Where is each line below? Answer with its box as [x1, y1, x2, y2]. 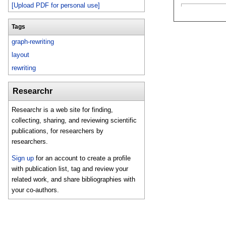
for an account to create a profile [34, 154, 131, 162]
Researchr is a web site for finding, [12, 105, 114, 114]
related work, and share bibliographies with [12, 176, 136, 184]
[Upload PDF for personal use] [12, 1, 100, 9]
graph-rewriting [12, 38, 54, 46]
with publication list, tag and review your [12, 165, 129, 173]
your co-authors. [12, 186, 60, 194]
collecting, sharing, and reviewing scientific [12, 116, 137, 124]
